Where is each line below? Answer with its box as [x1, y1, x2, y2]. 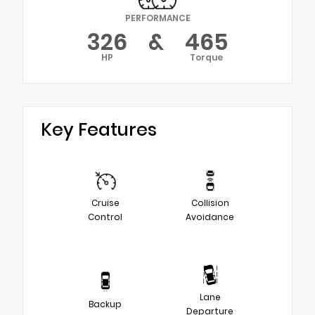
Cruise [91, 196, 120, 209]
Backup [89, 297, 122, 310]
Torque [190, 51, 223, 63]
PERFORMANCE [124, 11, 191, 24]
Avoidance [186, 210, 234, 223]
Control [88, 210, 122, 223]
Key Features [41, 117, 157, 142]
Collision [191, 196, 229, 209]
